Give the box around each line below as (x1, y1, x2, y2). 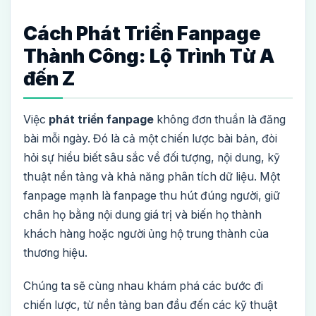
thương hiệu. (23, 246, 87, 260)
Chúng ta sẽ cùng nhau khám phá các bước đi (23, 279, 263, 293)
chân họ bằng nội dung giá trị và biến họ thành (23, 208, 262, 221)
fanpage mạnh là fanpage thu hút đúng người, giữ (23, 189, 280, 202)
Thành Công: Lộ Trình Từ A (23, 44, 274, 68)
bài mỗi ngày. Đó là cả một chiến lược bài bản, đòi (23, 132, 277, 145)
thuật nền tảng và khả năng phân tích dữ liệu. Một (23, 170, 280, 183)
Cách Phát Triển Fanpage (23, 22, 261, 45)
